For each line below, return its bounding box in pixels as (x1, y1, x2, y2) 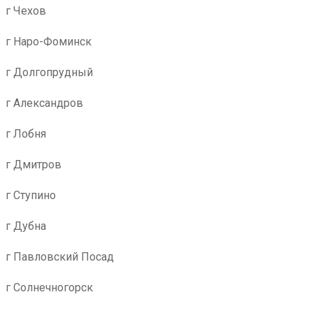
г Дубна (6, 219, 46, 233)
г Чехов (6, 4, 46, 17)
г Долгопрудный (6, 66, 93, 79)
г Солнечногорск (6, 281, 93, 294)
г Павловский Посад (6, 250, 114, 263)
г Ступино (6, 189, 56, 202)
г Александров (6, 96, 83, 110)
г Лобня (6, 127, 46, 140)
